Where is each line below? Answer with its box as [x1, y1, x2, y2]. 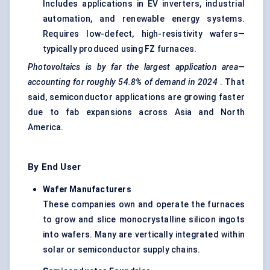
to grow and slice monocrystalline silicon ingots [43, 215, 245, 225]
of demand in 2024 [144, 77, 218, 87]
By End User [28, 162, 81, 173]
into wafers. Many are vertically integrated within [43, 230, 245, 240]
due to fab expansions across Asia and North [28, 107, 245, 118]
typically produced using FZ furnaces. [43, 44, 197, 54]
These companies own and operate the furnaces [43, 199, 245, 210]
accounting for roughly [28, 77, 116, 87]
